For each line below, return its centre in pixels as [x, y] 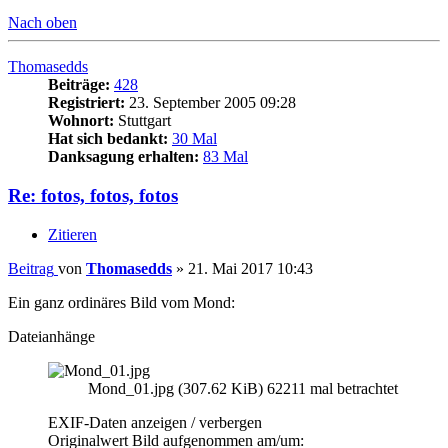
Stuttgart [142, 121]
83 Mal [225, 157]
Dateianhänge [51, 336]
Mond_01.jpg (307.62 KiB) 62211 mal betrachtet [243, 388]
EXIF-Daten [89, 422]
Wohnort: [81, 121]
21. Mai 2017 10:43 [250, 268]
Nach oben [42, 23]
